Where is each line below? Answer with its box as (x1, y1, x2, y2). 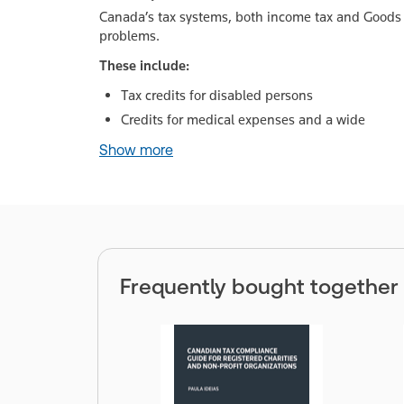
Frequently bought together (120, 274, 399, 299)
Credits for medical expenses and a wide (121, 111, 365, 128)
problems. (99, 27, 160, 44)
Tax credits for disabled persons (121, 87, 313, 104)
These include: (99, 57, 189, 74)
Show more (99, 142, 173, 159)
